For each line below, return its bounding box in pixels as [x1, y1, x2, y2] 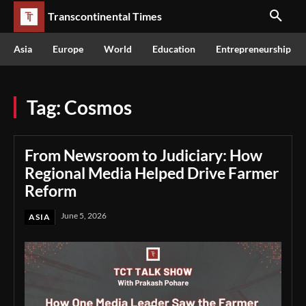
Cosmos [64, 96, 132, 119]
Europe [53, 43, 83, 55]
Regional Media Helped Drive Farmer [25, 163, 279, 182]
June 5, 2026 [61, 210, 107, 221]
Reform [25, 181, 76, 200]
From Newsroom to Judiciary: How [25, 145, 262, 165]
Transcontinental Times [48, 10, 162, 23]
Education [152, 43, 195, 55]
